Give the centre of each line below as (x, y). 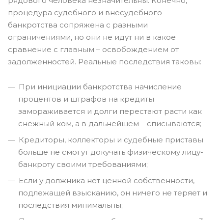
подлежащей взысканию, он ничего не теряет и (113, 193)
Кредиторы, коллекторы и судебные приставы (111, 140)
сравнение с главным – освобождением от (93, 49)
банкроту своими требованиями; (83, 164)
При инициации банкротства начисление (100, 87)
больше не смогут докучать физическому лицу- (111, 152)
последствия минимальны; (70, 205)
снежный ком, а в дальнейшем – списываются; (110, 124)
